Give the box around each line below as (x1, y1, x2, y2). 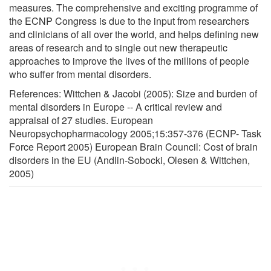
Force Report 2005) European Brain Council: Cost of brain (9, 139, 258, 154)
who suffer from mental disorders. (9, 67, 151, 81)
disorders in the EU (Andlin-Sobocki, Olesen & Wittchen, (9, 152, 250, 167)
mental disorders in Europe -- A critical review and (9, 99, 222, 114)
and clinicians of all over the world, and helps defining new (9, 27, 259, 41)
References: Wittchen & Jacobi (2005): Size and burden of (9, 86, 257, 100)
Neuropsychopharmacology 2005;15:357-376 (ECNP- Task (9, 126, 261, 140)
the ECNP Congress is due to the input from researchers (9, 13, 249, 28)
